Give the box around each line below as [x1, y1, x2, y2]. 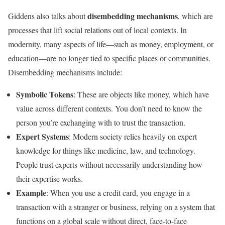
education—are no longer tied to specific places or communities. [8, 53, 210, 64]
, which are [178, 11, 213, 22]
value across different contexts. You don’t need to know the [16, 103, 202, 114]
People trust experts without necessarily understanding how [16, 159, 202, 170]
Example [16, 187, 46, 199]
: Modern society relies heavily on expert [69, 131, 197, 142]
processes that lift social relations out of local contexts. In [8, 25, 187, 36]
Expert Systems [16, 131, 69, 143]
